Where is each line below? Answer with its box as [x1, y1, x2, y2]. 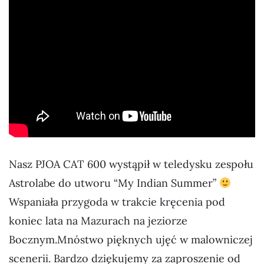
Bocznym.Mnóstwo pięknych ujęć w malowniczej [9, 233, 253, 247]
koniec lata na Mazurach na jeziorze [9, 214, 187, 228]
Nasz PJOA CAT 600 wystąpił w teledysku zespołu [9, 157, 253, 171]
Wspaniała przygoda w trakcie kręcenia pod [9, 195, 225, 209]
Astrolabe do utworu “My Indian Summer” [9, 176, 219, 190]
